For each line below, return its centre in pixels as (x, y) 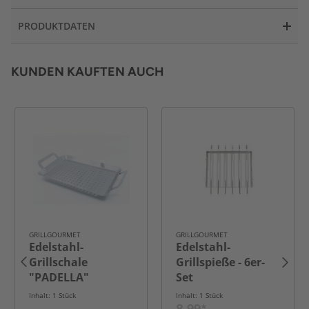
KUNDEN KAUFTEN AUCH (88, 72)
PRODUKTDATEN (57, 26)
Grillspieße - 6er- (220, 262)
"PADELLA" (59, 278)
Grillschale (58, 262)
